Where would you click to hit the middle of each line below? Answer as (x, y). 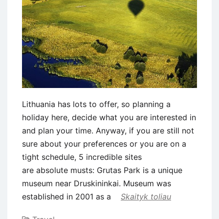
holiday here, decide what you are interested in (109, 117)
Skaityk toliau (146, 196)
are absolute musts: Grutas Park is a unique (102, 170)
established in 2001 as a (68, 196)
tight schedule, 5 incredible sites (82, 157)
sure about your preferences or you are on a (104, 143)
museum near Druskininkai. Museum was (97, 183)
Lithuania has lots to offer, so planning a (96, 104)
